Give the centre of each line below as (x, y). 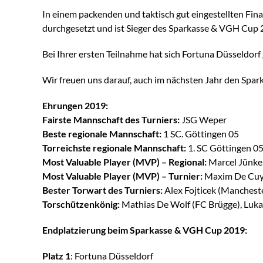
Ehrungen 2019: (75, 105)
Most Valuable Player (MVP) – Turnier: (122, 176)
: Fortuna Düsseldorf (112, 255)
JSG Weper (203, 119)
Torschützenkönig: (81, 204)
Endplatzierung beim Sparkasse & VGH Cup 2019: (145, 230)
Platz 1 (56, 255)
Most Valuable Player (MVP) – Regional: (124, 161)
